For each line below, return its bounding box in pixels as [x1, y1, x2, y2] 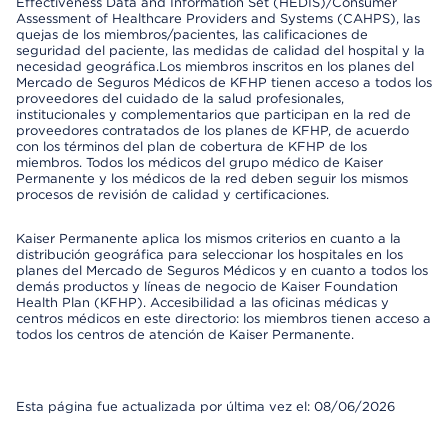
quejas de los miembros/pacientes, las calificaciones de [16, 27, 368, 42]
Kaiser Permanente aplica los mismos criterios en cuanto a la [16, 231, 401, 246]
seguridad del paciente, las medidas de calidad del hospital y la [16, 43, 425, 58]
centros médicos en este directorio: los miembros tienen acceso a [16, 311, 431, 326]
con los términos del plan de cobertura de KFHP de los [16, 139, 367, 154]
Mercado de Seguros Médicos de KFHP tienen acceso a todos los [16, 75, 432, 90]
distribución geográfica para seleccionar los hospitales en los [16, 247, 403, 262]
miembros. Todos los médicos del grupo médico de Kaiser [16, 155, 383, 170]
